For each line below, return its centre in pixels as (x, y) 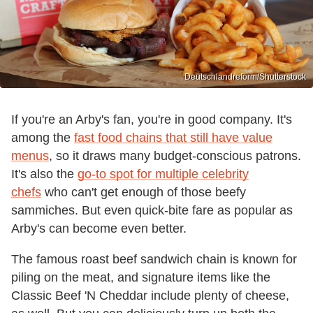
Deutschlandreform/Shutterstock (245, 77)
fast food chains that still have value (173, 137)
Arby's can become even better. (99, 228)
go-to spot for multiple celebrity (163, 174)
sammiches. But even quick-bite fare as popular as (152, 210)
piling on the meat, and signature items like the (141, 277)
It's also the (44, 174)
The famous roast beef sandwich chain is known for (154, 259)
